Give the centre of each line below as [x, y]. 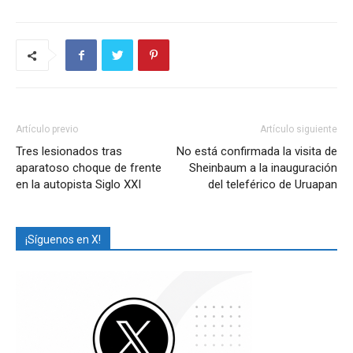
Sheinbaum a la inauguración [263, 168]
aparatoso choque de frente [89, 168]
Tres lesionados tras [69, 152]
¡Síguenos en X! [63, 240]
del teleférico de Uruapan [273, 185]
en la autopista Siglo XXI [78, 185]
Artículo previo [47, 130]
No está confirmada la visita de [257, 152]
